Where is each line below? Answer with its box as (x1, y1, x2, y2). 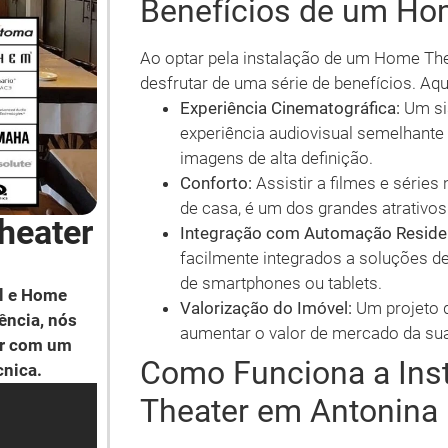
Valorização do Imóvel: (180, 298, 352, 318)
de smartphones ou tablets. (180, 273, 382, 293)
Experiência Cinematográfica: (180, 98, 400, 118)
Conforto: (180, 173, 252, 193)
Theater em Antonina (140, 392, 438, 430)
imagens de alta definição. (180, 148, 373, 168)
